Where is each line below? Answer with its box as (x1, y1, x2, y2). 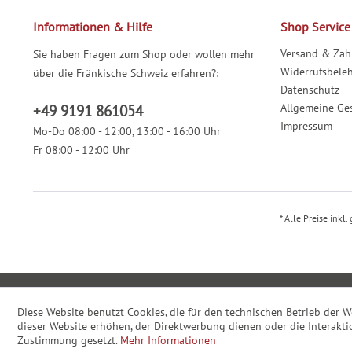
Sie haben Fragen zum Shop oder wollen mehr (33, 47, 255, 62)
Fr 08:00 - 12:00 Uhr (33, 143, 130, 158)
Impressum (280, 119, 332, 134)
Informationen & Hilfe (33, 19, 152, 35)
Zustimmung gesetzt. (17, 333, 120, 347)
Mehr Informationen (120, 333, 216, 347)
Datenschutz (280, 82, 339, 97)
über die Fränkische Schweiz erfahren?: (33, 66, 218, 81)
